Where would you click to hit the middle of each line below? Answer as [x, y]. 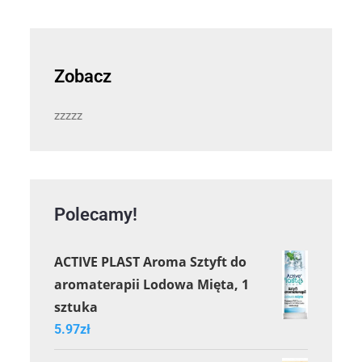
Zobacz [83, 76]
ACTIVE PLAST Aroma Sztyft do [151, 261]
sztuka [76, 307]
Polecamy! [96, 214]
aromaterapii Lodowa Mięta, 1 [152, 284]
